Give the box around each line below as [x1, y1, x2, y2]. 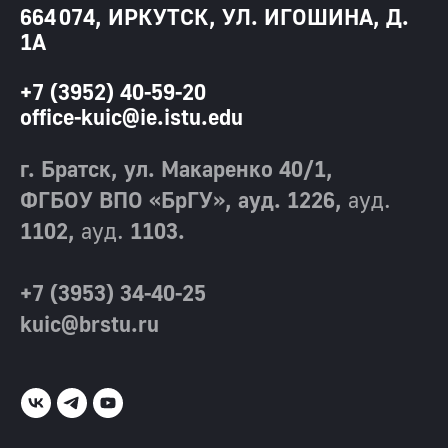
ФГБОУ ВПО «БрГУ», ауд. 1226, [20, 185, 348, 213]
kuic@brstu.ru [20, 309, 159, 337]
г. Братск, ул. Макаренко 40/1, [20, 154, 333, 182]
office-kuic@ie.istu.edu [20, 102, 243, 130]
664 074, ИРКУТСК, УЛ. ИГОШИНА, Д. [20, 2, 409, 30]
